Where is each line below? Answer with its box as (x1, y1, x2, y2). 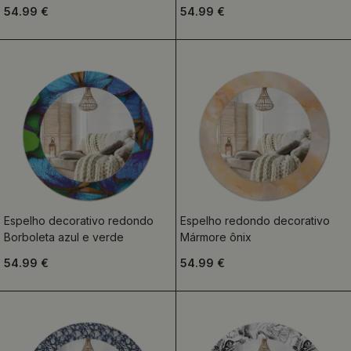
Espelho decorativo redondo (4, 214, 154, 227)
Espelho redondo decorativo (179, 214, 330, 227)
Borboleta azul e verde (4, 230, 124, 244)
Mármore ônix (179, 230, 251, 244)
